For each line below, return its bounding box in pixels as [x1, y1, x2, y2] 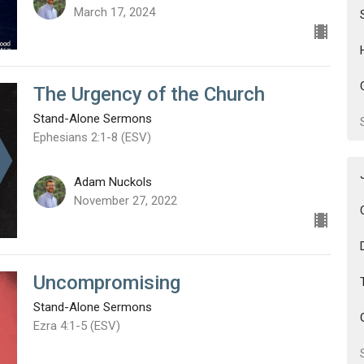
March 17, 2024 [73, 4, 155, 19]
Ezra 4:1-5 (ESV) [32, 318, 120, 334]
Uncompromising [32, 271, 180, 295]
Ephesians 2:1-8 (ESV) [32, 129, 151, 145]
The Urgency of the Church [32, 82, 265, 106]
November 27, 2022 [73, 193, 177, 209]
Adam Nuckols [73, 175, 152, 190]
